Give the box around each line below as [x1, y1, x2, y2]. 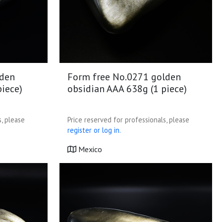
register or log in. [67, 125, 121, 135]
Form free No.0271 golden [67, 70, 181, 83]
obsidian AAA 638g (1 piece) [67, 82, 187, 95]
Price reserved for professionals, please [67, 115, 189, 124]
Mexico [76, 144, 102, 154]
